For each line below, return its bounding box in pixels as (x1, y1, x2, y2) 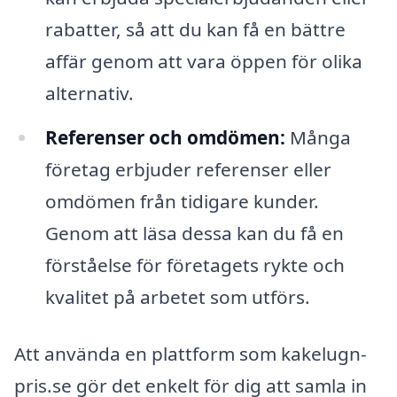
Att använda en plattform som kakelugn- (14, 340, 367, 366)
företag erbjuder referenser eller (44, 156, 331, 182)
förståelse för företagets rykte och (44, 252, 345, 277)
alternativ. (44, 80, 134, 105)
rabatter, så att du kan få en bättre (44, 16, 346, 42)
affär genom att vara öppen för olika (44, 48, 362, 74)
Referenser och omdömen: (44, 124, 285, 150)
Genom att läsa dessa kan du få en (44, 220, 344, 245)
